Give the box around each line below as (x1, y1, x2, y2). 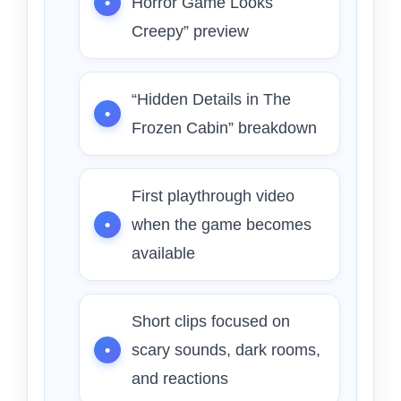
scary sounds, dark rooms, (132, 341, 320, 360)
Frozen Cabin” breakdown (132, 119, 317, 138)
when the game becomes (132, 216, 311, 235)
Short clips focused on (132, 312, 290, 331)
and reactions (132, 370, 228, 388)
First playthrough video (132, 187, 294, 206)
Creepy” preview (132, 22, 249, 41)
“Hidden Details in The (132, 90, 291, 109)
